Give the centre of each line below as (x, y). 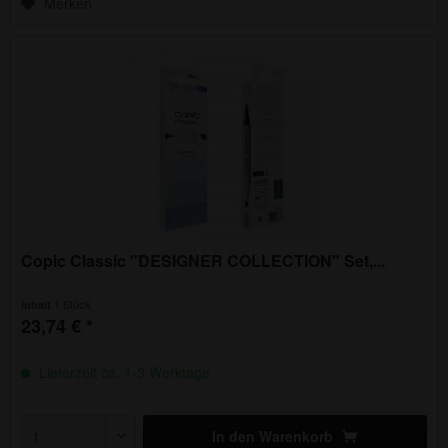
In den (234, 435)
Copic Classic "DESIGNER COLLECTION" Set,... (203, 260)
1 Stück (73, 303)
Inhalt (38, 304)
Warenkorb (296, 435)
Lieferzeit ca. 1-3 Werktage (123, 371)
